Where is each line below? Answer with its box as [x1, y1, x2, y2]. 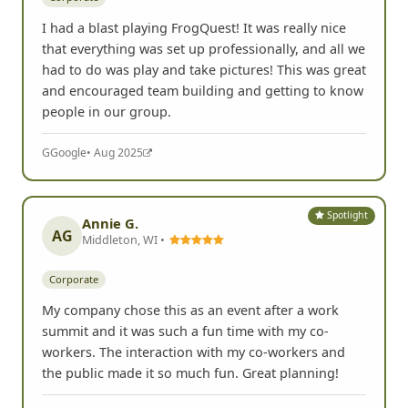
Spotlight [324, 209, 369, 222]
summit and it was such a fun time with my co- [42, 321, 329, 340]
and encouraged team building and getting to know [42, 81, 363, 99]
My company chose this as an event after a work [42, 301, 339, 319]
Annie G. [82, 213, 138, 232]
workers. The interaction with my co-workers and [42, 342, 345, 361]
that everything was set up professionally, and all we [42, 39, 365, 57]
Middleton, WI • [82, 230, 168, 248]
